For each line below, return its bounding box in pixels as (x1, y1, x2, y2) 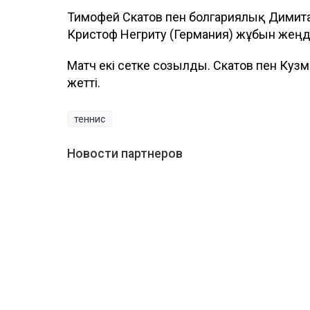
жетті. (67, 75, 100, 90)
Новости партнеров (67, 146, 183, 161)
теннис (74, 113, 105, 125)
